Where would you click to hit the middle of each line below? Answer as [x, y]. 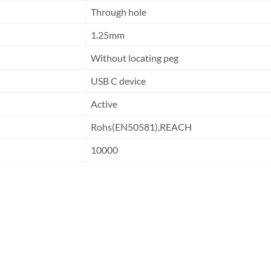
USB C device [117, 81]
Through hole [118, 12]
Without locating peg [134, 58]
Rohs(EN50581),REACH [140, 127]
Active [103, 104]
